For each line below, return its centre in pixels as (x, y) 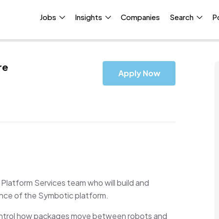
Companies (141, 17)
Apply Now (139, 73)
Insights (89, 17)
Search (183, 17)
